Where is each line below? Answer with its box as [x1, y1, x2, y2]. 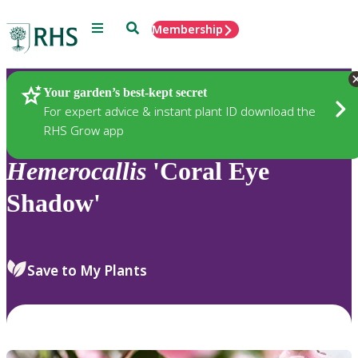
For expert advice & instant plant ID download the [43, 102, 316, 119]
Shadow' [6, 189, 101, 218]
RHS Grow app [43, 121, 124, 138]
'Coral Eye [146, 157, 269, 186]
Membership [152, 22, 223, 37]
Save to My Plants [27, 261, 147, 280]
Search [125, 20, 163, 34]
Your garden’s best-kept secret [43, 85, 207, 99]
